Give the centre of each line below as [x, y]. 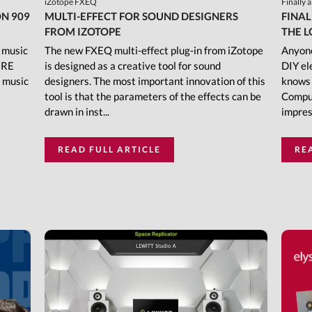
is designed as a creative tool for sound [132, 66]
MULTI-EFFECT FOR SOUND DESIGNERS [141, 16]
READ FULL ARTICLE [109, 150]
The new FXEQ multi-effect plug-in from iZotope [154, 50]
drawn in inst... [77, 112]
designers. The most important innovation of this [155, 81]
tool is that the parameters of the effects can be [153, 96]
